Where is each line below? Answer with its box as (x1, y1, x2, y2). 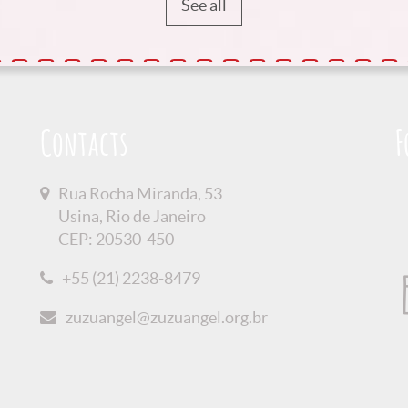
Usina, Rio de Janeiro (57, 206, 206, 226)
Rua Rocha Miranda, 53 (57, 183, 222, 203)
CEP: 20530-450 (57, 229, 174, 249)
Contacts (39, 127, 128, 164)
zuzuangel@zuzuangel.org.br (65, 307, 268, 327)
